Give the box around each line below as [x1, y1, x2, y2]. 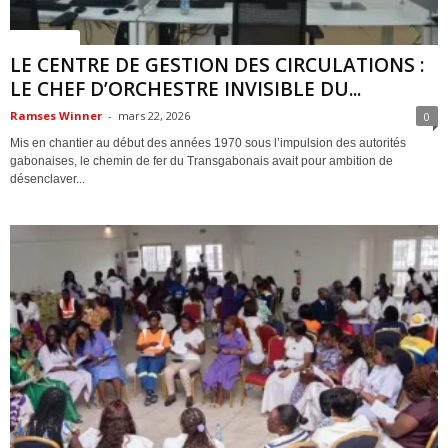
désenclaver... [10, 171, 85, 186]
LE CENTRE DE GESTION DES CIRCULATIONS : [10, 51, 424, 78]
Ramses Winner [10, 107, 102, 123]
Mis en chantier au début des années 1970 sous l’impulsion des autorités [10, 135, 406, 150]
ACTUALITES [15, 29, 75, 44]
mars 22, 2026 [118, 107, 190, 123]
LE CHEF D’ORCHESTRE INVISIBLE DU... [10, 75, 361, 102]
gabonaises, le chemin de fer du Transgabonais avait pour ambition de [10, 153, 393, 168]
